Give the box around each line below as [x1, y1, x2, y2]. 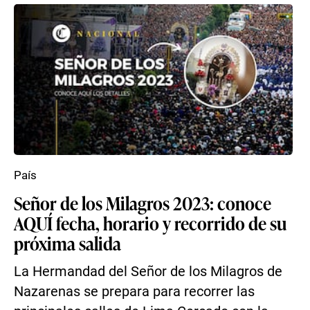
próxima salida [14, 230, 121, 255]
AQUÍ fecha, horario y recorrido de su [14, 210, 286, 235]
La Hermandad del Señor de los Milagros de [14, 264, 282, 280]
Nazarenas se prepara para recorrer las [14, 284, 255, 300]
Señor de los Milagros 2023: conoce [14, 190, 271, 215]
